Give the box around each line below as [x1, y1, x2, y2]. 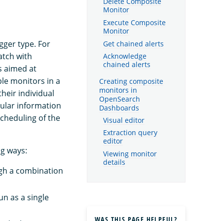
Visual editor [103, 115, 145, 125]
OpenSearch [99, 94, 140, 104]
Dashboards [99, 103, 139, 113]
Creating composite [99, 76, 163, 86]
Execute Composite [103, 18, 166, 27]
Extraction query [103, 128, 157, 138]
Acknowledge [103, 52, 147, 61]
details [103, 158, 125, 167]
